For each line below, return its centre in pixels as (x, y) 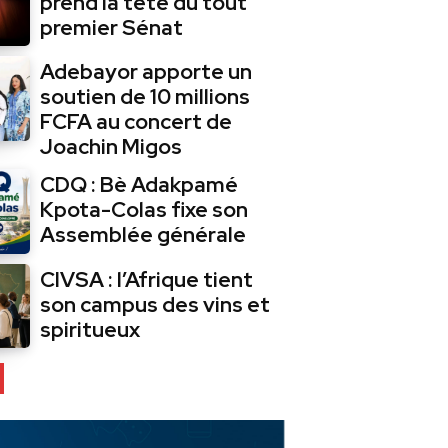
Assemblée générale (143, 235)
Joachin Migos (111, 147)
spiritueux (90, 329)
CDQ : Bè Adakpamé (139, 185)
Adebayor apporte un (146, 72)
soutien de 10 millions (145, 97)
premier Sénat (112, 28)
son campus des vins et (155, 304)
